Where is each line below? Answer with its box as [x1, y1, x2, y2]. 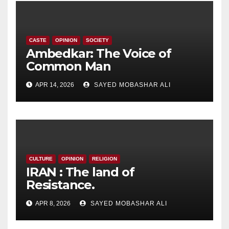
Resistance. [26, 177, 95, 192]
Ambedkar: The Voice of [26, 45, 171, 61]
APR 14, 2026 [34, 81, 74, 88]
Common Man [26, 58, 111, 74]
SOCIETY [86, 37, 109, 43]
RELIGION [92, 155, 117, 162]
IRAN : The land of [26, 164, 134, 179]
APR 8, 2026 [34, 199, 71, 207]
